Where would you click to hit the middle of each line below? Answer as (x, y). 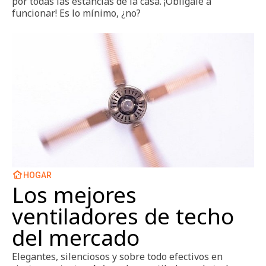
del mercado (76, 238)
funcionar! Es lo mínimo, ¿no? (76, 13)
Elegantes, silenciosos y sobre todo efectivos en (117, 257)
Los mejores (74, 195)
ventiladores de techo (123, 216)
